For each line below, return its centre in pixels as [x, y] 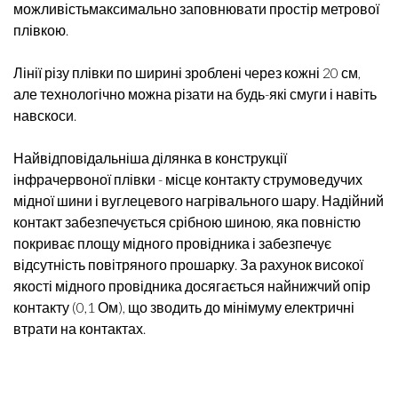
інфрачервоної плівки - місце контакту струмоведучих [188, 179]
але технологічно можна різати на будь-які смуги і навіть [195, 94]
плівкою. [41, 30]
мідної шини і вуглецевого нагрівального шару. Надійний [199, 200]
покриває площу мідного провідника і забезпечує [172, 243]
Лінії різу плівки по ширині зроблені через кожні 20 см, [187, 72]
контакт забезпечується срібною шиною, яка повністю [187, 222]
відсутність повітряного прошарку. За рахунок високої [188, 264]
